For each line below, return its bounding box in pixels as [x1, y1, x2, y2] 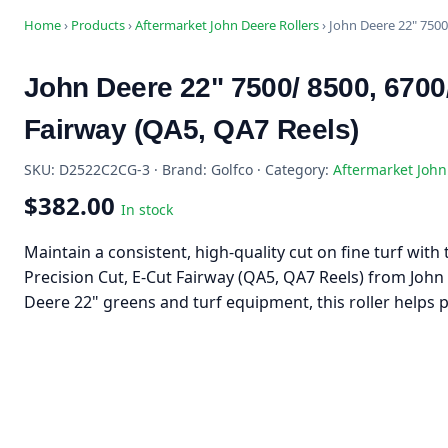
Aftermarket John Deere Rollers [135, 16, 319, 34]
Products [71, 16, 125, 34]
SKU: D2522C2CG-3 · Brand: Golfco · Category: [24, 160, 333, 179]
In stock [121, 200, 173, 219]
